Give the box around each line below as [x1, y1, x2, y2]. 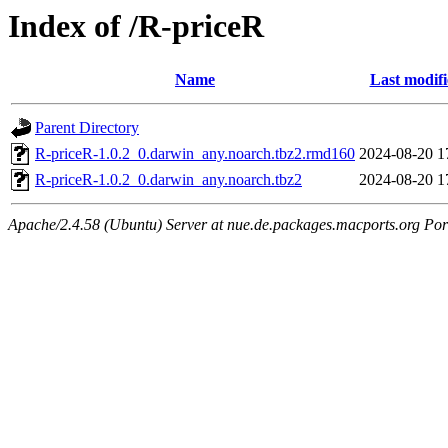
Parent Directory [35, 119, 139, 137]
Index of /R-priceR [8, 8, 264, 44]
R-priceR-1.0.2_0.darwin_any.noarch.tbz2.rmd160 [35, 145, 355, 163]
